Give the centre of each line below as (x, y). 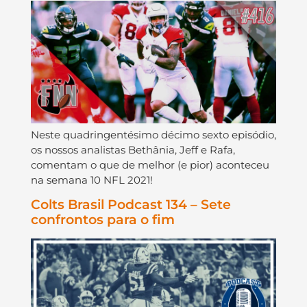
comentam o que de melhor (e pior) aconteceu (150, 164)
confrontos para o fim (102, 220)
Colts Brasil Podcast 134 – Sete (131, 205)
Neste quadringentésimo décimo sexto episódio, (153, 134)
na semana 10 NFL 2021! (91, 180)
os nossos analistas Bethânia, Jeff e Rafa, (133, 149)
